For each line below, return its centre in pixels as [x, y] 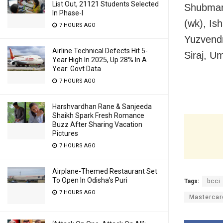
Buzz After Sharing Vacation [97, 124]
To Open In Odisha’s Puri [90, 180]
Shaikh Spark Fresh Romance [98, 115]
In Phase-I [68, 13]
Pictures [65, 133]
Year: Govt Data [77, 69]
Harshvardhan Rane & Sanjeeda [102, 107]
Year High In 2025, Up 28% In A [100, 60]
